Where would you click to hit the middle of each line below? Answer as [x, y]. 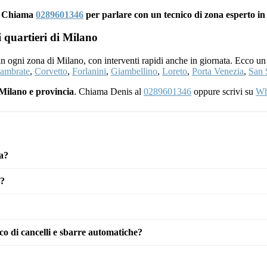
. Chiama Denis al [109, 92]
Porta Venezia [218, 72]
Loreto [175, 72]
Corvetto [51, 72]
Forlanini [89, 72]
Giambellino [134, 72]
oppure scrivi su [223, 92]
